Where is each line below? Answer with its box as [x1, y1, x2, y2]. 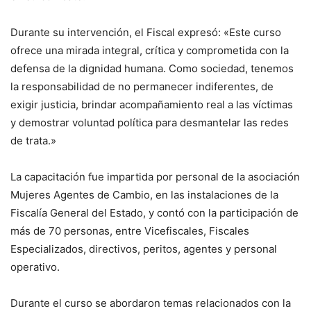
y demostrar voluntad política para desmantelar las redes [10, 116, 289, 130]
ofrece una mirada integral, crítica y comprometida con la [10, 44, 289, 58]
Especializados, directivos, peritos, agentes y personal [10, 242, 277, 256]
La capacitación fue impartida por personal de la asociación [10, 170, 300, 184]
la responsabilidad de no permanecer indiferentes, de [10, 80, 274, 94]
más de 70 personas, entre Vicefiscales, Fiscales [10, 224, 249, 238]
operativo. [10, 260, 60, 274]
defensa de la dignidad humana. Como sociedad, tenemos [10, 62, 294, 76]
